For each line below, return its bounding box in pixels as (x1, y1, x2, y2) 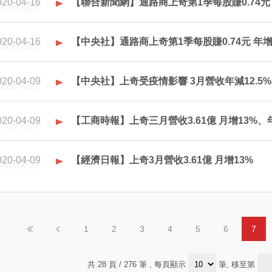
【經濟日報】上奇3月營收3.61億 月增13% (71, 155, 253, 165)
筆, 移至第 (216, 260, 257, 269)
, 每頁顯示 (149, 260, 188, 269)
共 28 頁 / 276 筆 (87, 260, 149, 269)
